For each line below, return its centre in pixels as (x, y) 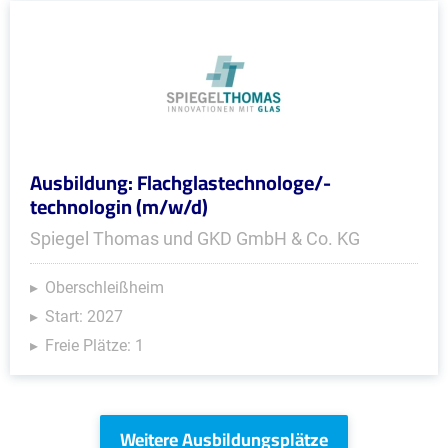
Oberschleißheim (104, 287)
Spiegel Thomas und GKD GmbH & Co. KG (195, 238)
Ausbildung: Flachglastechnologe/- (180, 182)
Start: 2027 (84, 316)
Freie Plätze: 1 (94, 345)
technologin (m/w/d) (119, 206)
